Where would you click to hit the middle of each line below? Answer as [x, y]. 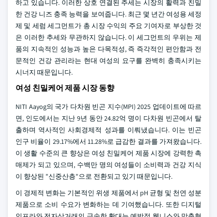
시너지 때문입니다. [44, 72]
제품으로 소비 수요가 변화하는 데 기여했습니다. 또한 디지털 [108, 204]
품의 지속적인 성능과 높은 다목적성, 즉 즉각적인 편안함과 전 [108, 49]
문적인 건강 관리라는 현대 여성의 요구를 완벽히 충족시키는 [108, 61]
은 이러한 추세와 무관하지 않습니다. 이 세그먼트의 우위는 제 [108, 37]
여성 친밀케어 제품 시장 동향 [65, 88]
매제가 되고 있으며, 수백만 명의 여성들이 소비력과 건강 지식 [108, 165]
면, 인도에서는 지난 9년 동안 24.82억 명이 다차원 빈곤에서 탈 [108, 118]
